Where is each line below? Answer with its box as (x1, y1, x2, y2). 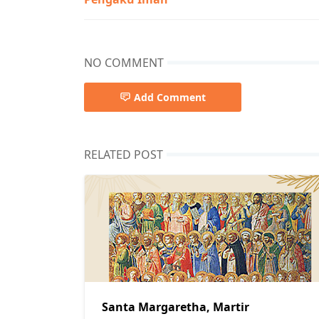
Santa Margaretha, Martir (102, 299, 249, 315)
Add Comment (134, 90, 206, 104)
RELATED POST (84, 146, 163, 162)
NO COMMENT (84, 54, 164, 70)
